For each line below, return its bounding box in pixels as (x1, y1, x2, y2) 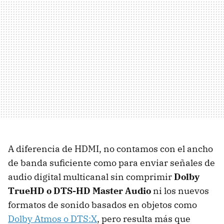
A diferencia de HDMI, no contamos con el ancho (8, 143, 213, 155)
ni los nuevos (151, 185, 209, 197)
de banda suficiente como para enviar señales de (8, 157, 215, 169)
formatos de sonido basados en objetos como (8, 199, 197, 211)
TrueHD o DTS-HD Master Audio (8, 185, 151, 197)
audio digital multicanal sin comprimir (8, 171, 174, 183)
